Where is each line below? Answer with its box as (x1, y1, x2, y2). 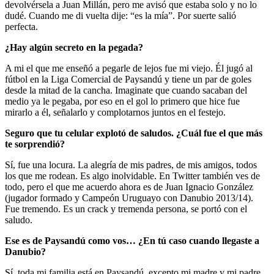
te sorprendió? (5, 138, 65, 149)
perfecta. (5, 21, 38, 32)
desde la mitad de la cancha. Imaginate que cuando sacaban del (5, 84, 247, 95)
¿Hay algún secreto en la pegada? (5, 42, 143, 53)
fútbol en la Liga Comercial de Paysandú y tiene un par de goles (5, 73, 251, 84)
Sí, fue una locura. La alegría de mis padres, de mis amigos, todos (5, 159, 259, 170)
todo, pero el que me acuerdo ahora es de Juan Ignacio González (5, 181, 253, 192)
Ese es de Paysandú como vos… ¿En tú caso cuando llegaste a (5, 235, 259, 246)
